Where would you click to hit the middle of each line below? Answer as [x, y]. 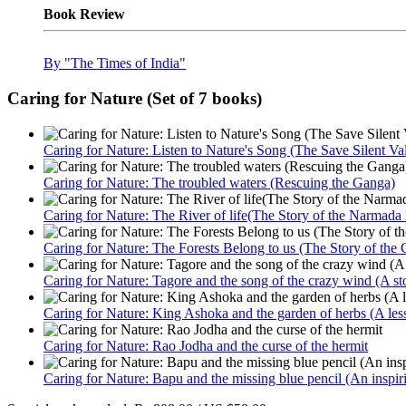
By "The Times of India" [115, 63]
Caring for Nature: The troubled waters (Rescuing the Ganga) [219, 182]
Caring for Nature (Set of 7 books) [135, 98]
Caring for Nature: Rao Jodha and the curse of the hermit [206, 345]
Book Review [84, 14]
